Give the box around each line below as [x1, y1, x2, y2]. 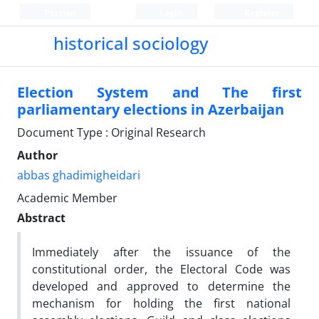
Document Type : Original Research [17, 125, 206, 140]
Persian [41, 6, 76, 19]
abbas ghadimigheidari [17, 167, 140, 183]
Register [241, 6, 279, 19]
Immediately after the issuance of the [32, 244, 291, 260]
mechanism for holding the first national [32, 296, 291, 311]
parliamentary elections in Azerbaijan [17, 100, 284, 119]
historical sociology [53, 31, 209, 55]
